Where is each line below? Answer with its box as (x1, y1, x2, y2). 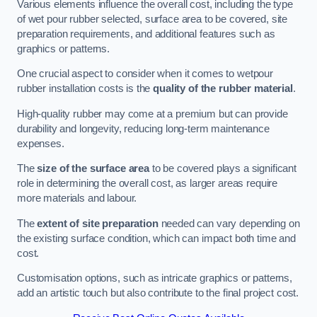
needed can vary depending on (158, 217, 300, 229)
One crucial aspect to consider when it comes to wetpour (17, 68, 274, 80)
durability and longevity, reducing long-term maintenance (17, 122, 270, 134)
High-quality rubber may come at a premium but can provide (17, 108, 288, 120)
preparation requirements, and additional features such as (17, 28, 275, 40)
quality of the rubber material (153, 83, 293, 95)
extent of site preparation (37, 217, 158, 229)
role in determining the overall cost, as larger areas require (17, 178, 278, 190)
